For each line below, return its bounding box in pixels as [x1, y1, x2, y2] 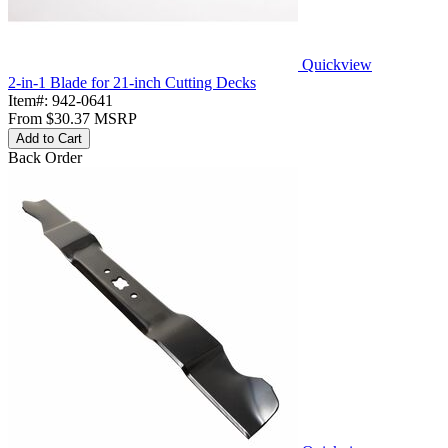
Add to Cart [16, 130, 82, 146]
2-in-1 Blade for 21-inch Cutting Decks [8, 73, 256, 91]
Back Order [8, 148, 82, 166]
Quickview [302, 55, 372, 73]
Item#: [8, 91, 52, 109]
